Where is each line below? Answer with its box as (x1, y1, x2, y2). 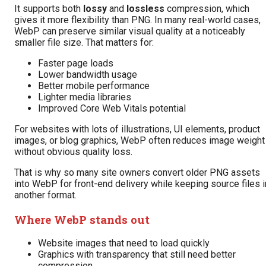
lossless (126, 2, 164, 14)
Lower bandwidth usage (38, 68, 137, 80)
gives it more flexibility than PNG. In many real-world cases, (14, 14, 261, 26)
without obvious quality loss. (14, 145, 132, 157)
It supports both (14, 2, 83, 14)
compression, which (164, 2, 249, 14)
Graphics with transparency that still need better (38, 249, 236, 261)
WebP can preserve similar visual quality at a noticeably (14, 25, 245, 37)
